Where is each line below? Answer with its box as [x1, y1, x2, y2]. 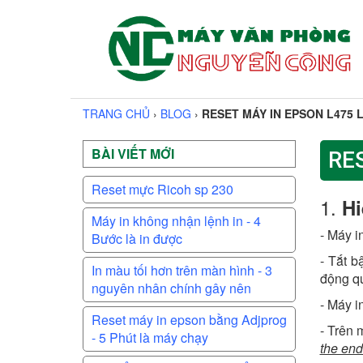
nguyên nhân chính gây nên [92, 279, 251, 297]
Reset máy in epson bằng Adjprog [92, 310, 287, 329]
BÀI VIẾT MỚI [92, 144, 174, 163]
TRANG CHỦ [83, 105, 150, 122]
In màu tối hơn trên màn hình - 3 [92, 261, 272, 280]
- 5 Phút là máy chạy [92, 328, 208, 347]
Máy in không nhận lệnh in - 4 [92, 211, 261, 230]
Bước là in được [92, 229, 182, 248]
